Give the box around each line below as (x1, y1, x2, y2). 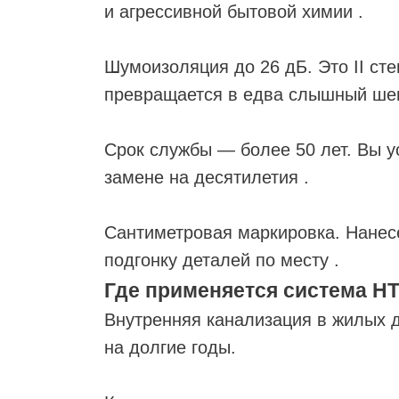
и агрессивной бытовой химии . (104, 2, 363, 21)
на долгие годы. (104, 338, 236, 357)
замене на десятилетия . (104, 167, 309, 187)
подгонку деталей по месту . (104, 250, 339, 270)
